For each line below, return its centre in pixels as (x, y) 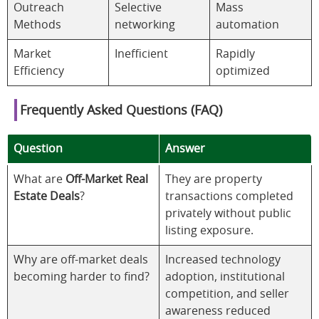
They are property (214, 179)
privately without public (228, 213)
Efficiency (39, 71)
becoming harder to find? (82, 277)
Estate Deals (47, 196)
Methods (37, 25)
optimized (243, 71)
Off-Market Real (107, 179)
